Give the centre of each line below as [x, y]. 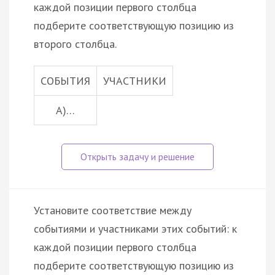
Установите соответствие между [113, 210]
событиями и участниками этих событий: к [135, 228]
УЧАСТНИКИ [135, 80]
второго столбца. [75, 44]
